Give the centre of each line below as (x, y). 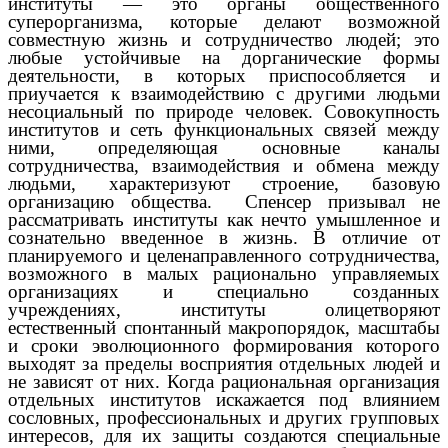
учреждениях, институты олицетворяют (224, 309)
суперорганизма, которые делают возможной (224, 21)
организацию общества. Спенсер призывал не (224, 201)
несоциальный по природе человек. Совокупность (224, 111)
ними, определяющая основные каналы (224, 147)
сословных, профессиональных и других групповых (224, 417)
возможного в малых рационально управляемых (224, 273)
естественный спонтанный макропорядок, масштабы (224, 327)
